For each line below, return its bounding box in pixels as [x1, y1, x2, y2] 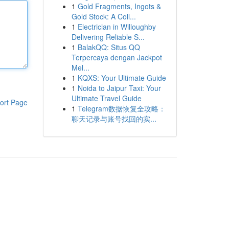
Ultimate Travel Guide [71, 93, 142, 103]
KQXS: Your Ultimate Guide [77, 73, 166, 83]
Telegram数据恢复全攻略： [77, 103, 166, 113]
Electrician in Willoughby [77, 21, 156, 32]
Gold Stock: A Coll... [71, 11, 136, 21]
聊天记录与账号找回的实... [71, 113, 156, 124]
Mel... [71, 62, 89, 73]
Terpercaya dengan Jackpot [71, 52, 162, 62]
